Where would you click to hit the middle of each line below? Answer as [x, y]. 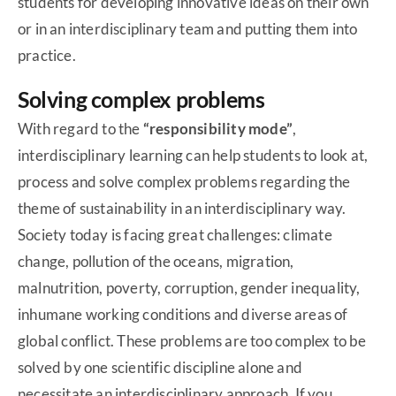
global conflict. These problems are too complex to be [192, 341]
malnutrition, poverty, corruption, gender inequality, [189, 288]
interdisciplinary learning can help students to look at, [193, 156]
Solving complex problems [141, 99]
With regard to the [80, 129]
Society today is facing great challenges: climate [175, 235]
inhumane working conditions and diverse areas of [183, 315]
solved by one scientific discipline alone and [160, 368]
